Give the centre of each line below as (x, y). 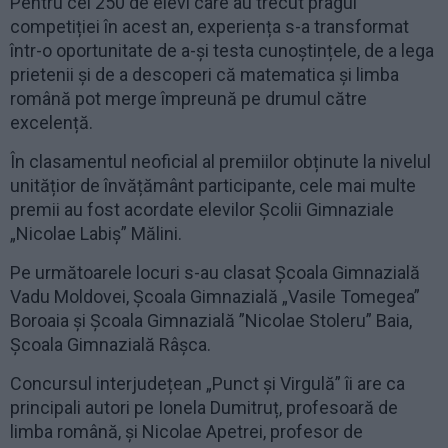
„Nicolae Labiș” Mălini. (96, 233)
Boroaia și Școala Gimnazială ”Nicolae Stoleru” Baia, (211, 320)
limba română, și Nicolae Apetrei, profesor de (186, 431)
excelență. (51, 122)
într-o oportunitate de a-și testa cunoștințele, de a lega (222, 50)
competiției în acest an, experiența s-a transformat (209, 26)
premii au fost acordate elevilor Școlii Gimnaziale (202, 209)
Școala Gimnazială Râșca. (110, 344)
